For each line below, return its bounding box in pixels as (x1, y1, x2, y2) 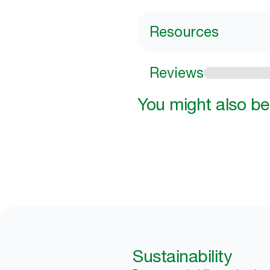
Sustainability (133, 246, 231, 266)
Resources (149, 23, 219, 40)
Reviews (149, 64, 204, 81)
